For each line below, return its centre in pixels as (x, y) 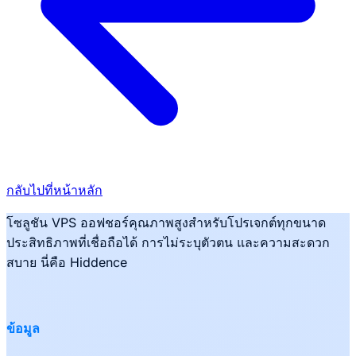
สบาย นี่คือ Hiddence (67, 263)
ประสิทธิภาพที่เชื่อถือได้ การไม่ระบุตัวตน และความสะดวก (168, 243)
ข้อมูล (23, 328)
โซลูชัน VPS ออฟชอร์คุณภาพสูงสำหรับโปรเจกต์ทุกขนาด (166, 223)
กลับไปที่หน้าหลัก (54, 190)
